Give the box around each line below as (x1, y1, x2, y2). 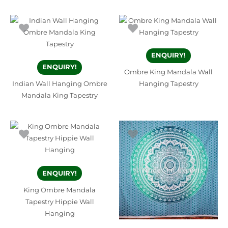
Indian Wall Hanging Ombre (12, 79, 107, 88)
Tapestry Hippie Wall (25, 197, 94, 206)
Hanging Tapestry (138, 79, 198, 88)
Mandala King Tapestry (21, 91, 98, 99)
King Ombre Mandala (23, 186, 96, 194)
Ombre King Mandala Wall (124, 68, 213, 76)
